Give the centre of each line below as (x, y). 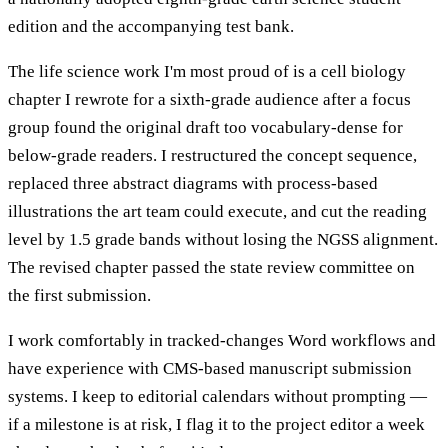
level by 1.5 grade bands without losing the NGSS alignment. (223, 239)
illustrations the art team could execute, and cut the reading (217, 211)
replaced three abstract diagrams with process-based (193, 183)
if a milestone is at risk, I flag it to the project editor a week (216, 424)
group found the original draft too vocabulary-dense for (205, 127)
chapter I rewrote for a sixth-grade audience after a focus (209, 99)
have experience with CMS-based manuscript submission (210, 368)
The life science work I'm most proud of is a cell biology (207, 71)
